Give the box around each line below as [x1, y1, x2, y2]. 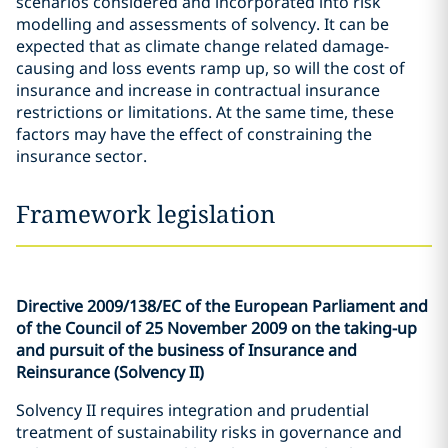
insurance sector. [16, 145, 147, 167]
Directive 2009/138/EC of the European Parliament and [16, 295, 428, 317]
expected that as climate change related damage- [16, 35, 389, 57]
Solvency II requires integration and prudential [16, 399, 369, 421]
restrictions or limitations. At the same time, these [16, 101, 394, 123]
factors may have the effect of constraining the [16, 123, 372, 145]
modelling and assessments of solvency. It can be [16, 13, 389, 35]
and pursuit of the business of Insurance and [16, 339, 357, 361]
